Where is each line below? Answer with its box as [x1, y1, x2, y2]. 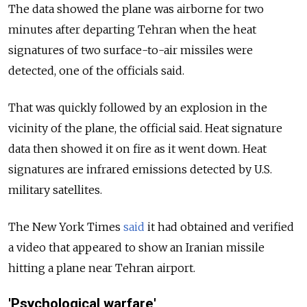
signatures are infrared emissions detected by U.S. [8, 162, 272, 176]
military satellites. [8, 182, 102, 197]
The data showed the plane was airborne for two [8, 1, 264, 16]
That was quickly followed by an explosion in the [8, 100, 267, 114]
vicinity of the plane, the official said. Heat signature [8, 121, 282, 135]
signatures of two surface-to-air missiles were [8, 42, 253, 57]
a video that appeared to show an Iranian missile [8, 240, 265, 254]
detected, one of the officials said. [8, 63, 184, 77]
